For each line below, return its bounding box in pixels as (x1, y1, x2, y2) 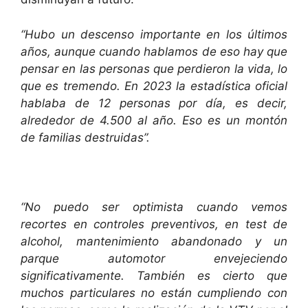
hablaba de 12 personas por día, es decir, (21, 96, 287, 110)
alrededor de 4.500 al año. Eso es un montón (21, 113, 287, 127)
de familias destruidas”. (21, 130, 150, 144)
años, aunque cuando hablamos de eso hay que (21, 44, 287, 58)
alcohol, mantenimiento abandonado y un (21, 234, 287, 248)
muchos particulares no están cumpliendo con (21, 285, 287, 300)
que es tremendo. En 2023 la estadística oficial (21, 78, 287, 93)
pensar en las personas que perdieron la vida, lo (21, 61, 287, 76)
